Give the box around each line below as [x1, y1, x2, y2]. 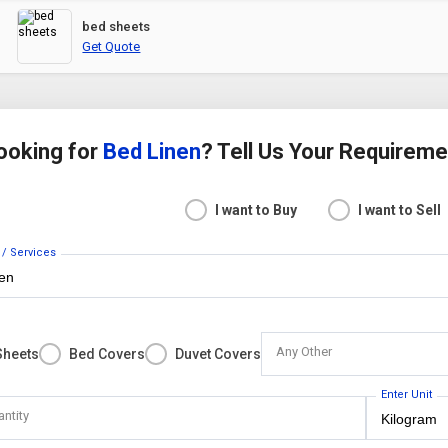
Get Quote [82, 39, 141, 54]
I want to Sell [358, 202, 442, 218]
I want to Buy [215, 202, 298, 218]
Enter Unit [381, 388, 433, 401]
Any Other [276, 344, 333, 359]
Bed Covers [69, 346, 146, 362]
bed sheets [82, 19, 151, 34]
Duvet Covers [175, 346, 262, 362]
